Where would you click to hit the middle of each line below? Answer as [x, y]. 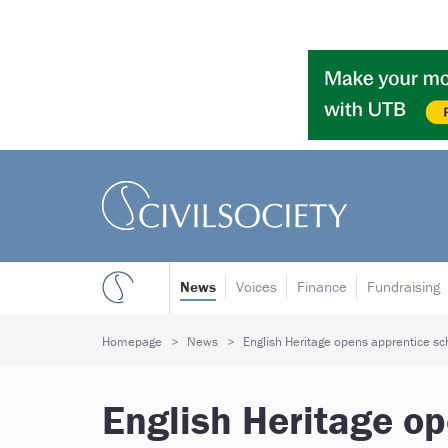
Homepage [132, 341]
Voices [256, 286]
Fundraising [403, 286]
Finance [322, 286]
